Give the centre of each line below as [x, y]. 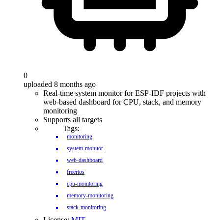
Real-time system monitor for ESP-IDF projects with [124, 93]
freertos [76, 172]
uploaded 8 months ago [60, 84]
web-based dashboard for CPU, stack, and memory [122, 102]
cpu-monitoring [85, 184]
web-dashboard [85, 160]
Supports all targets [73, 120]
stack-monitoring [86, 207]
